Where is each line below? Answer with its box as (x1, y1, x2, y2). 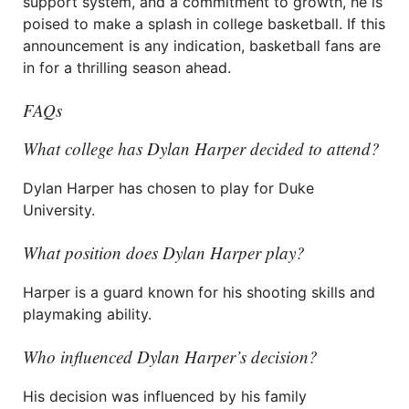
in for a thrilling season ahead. (23, 58, 231, 77)
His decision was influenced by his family (23, 387, 307, 405)
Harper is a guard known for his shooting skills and (23, 283, 375, 301)
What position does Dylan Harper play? (23, 241, 305, 264)
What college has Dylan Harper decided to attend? (23, 137, 380, 160)
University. (23, 201, 95, 219)
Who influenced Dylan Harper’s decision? (23, 345, 318, 368)
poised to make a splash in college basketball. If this (23, 15, 385, 33)
